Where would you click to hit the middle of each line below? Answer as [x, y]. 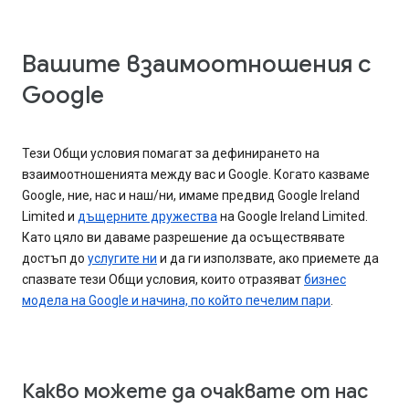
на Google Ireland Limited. [293, 217]
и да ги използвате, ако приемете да [268, 259]
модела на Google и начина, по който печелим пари [176, 301]
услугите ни [122, 259]
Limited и [50, 217]
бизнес [325, 280]
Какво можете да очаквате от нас [195, 392]
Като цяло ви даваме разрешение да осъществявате [184, 238]
